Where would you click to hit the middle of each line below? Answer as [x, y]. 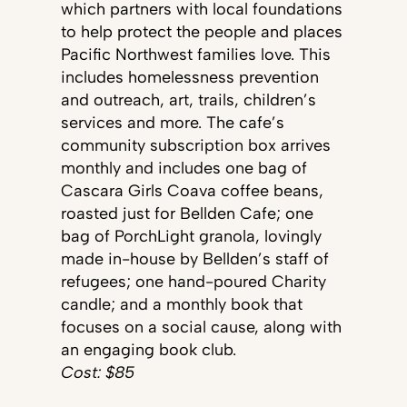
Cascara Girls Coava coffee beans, [192, 190]
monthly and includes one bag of [184, 168]
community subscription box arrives [195, 145]
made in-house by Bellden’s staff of [194, 258]
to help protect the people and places [201, 31]
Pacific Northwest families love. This [195, 54]
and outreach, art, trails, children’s [188, 99]
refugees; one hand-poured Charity [193, 281]
